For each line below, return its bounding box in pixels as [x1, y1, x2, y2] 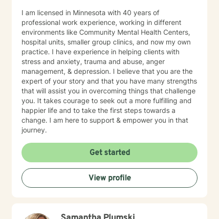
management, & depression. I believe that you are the [22, 67, 193, 75]
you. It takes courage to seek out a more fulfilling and [22, 96, 192, 105]
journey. [22, 126, 47, 134]
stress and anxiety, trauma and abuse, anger [22, 57, 165, 66]
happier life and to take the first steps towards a [22, 106, 175, 114]
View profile [88, 174, 131, 183]
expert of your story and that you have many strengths [22, 77, 197, 85]
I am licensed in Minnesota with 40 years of [22, 8, 159, 17]
